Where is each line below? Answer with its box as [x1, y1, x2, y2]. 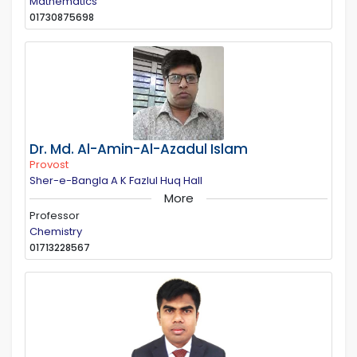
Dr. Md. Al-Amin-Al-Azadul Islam [29, 139, 248, 159]
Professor [29, 207, 80, 223]
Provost [29, 156, 69, 172]
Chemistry [29, 223, 82, 239]
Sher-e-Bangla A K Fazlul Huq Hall [29, 172, 202, 188]
